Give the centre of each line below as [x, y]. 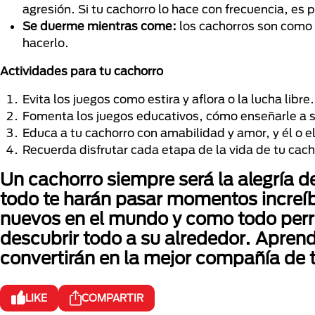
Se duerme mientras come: [99, 26]
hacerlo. [47, 43]
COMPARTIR [112, 298]
